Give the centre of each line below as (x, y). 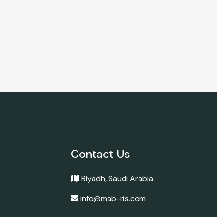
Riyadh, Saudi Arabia (116, 178)
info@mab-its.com (112, 198)
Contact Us (101, 154)
